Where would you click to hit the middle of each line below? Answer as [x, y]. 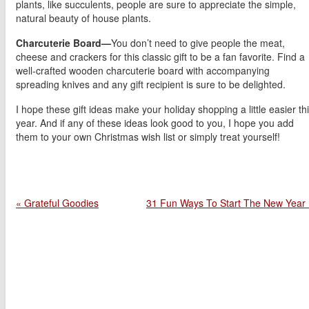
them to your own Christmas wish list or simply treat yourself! [148, 137]
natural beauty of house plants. [85, 18]
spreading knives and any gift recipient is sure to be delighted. [152, 84]
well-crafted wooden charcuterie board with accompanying [143, 71]
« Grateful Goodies [57, 203]
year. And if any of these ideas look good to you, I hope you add [155, 123]
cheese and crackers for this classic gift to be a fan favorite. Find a [160, 57]
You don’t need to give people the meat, [198, 43]
